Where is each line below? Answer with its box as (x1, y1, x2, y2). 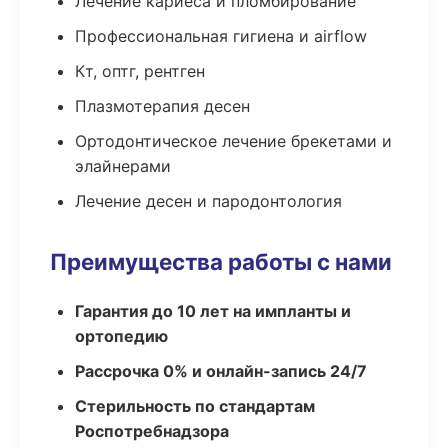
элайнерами (75, 156, 171, 176)
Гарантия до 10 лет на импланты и (75, 301, 351, 321)
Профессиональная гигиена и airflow (75, 26, 367, 46)
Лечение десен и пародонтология (75, 191, 342, 211)
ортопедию (75, 326, 168, 346)
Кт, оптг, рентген (75, 61, 205, 81)
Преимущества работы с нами (50, 248, 392, 275)
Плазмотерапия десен (75, 96, 250, 116)
